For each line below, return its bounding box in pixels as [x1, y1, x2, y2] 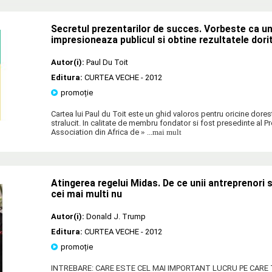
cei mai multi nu [51, 188, 122, 200]
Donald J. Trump [86, 211, 146, 221]
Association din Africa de [51, 127, 139, 137]
